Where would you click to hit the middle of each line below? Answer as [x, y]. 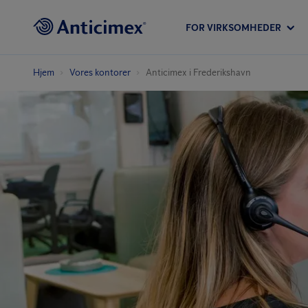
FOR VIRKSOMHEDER [233, 27]
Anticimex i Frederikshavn [198, 73]
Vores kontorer [100, 73]
